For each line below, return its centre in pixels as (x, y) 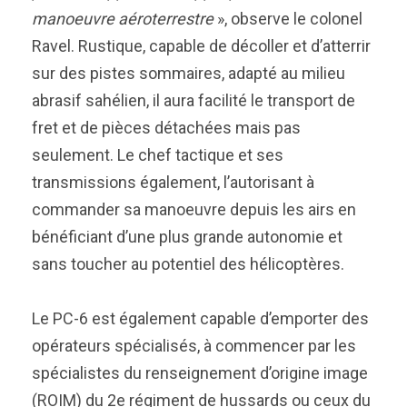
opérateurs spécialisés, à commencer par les (194, 346)
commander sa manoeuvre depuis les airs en (194, 209)
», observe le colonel (288, 19)
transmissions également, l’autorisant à (173, 182)
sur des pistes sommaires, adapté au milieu (189, 73)
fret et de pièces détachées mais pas (166, 128)
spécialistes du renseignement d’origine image (200, 373)
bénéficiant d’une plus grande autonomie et (187, 237)
